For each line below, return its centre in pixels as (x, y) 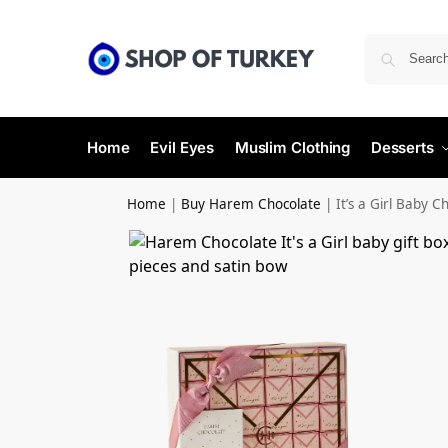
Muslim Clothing (292, 147)
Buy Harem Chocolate (251, 204)
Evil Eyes (182, 147)
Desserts (402, 147)
